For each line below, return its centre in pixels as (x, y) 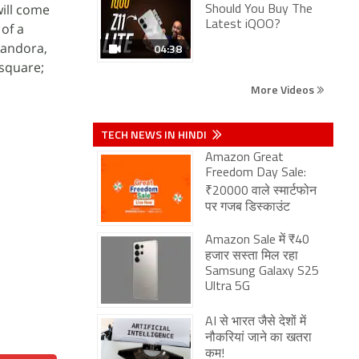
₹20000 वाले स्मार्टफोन (261, 192)
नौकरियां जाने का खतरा (258, 338)
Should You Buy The (259, 10)
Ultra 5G (228, 287)
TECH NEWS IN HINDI (155, 134)
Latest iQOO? (243, 25)
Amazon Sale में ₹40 (257, 240)
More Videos (284, 89)
